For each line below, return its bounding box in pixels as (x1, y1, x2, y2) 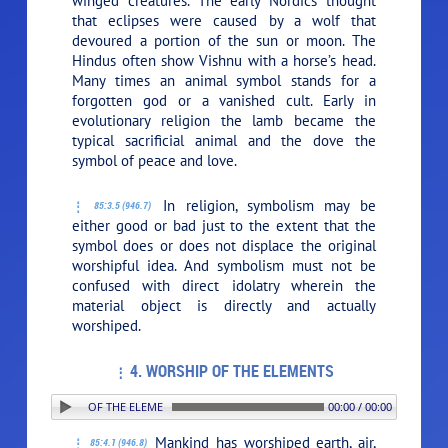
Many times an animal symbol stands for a (72, 71, 376, 91)
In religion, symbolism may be (152, 196, 376, 216)
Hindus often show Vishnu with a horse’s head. (72, 51, 376, 71)
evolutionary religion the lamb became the (72, 111, 376, 131)
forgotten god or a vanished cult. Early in (72, 91, 376, 111)
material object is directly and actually (72, 296, 376, 316)
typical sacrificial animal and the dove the (72, 131, 376, 151)
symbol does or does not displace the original (72, 236, 376, 256)
